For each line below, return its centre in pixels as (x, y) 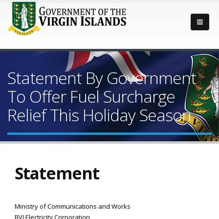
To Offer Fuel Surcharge (91, 96)
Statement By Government (102, 78)
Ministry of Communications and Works (73, 206)
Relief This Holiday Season (99, 115)
